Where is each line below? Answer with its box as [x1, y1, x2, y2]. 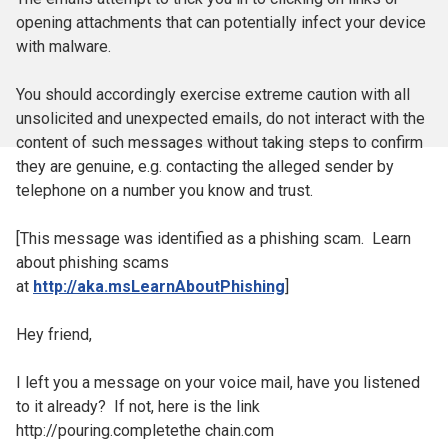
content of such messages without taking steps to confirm [16, 133, 423, 152]
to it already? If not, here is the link [16, 397, 260, 416]
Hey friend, [16, 325, 92, 344]
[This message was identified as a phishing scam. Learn [16, 229, 411, 248]
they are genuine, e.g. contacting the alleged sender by [16, 157, 394, 176]
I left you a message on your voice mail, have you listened [16, 373, 420, 392]
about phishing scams [16, 253, 169, 272]
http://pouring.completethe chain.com [16, 421, 274, 440]
